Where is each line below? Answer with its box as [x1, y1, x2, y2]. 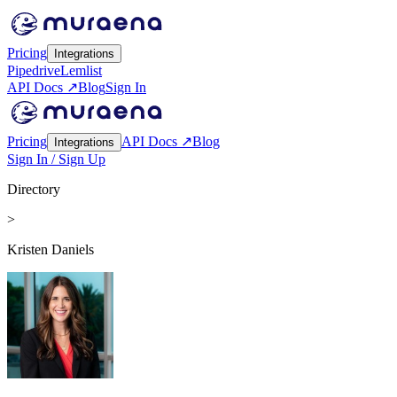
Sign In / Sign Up [7, 152, 105, 167]
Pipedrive [7, 63, 60, 78]
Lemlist [60, 63, 102, 78]
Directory [7, 182, 60, 197]
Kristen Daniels [7, 242, 94, 257]
